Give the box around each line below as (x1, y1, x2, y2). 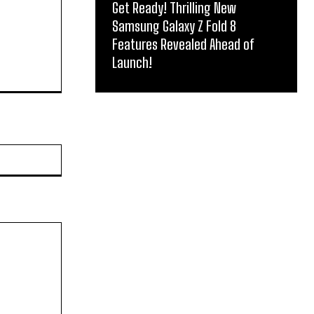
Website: (60, 144, 100, 157)
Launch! (112, 54, 152, 71)
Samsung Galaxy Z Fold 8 (112, 18, 236, 35)
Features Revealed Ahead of (112, 36, 254, 53)
